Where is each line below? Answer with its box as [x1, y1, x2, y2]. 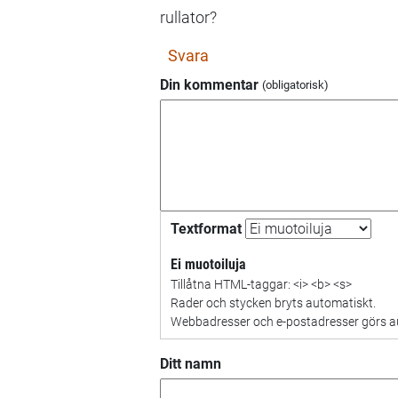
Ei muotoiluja [170, 255, 246, 273]
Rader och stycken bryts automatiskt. [170, 295, 376, 311]
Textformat [170, 219, 242, 237]
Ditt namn [160, 354, 221, 372]
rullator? [160, 7, 217, 27]
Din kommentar [160, 76, 259, 93]
